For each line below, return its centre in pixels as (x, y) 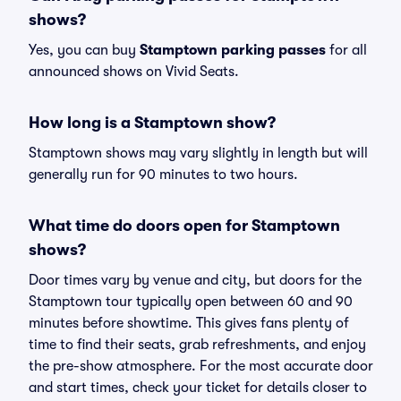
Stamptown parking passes (233, 50)
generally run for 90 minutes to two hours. (163, 175)
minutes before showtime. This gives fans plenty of (189, 323)
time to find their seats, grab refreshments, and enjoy (197, 345)
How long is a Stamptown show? (152, 123)
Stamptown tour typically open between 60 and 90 (191, 302)
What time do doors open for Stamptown (184, 226)
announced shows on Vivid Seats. (134, 72)
